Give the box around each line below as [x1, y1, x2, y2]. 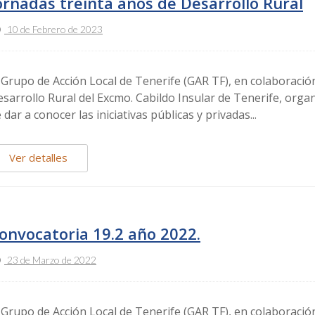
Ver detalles [9, 150, 67, 165]
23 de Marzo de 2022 [7, 254, 96, 266]
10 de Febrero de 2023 [7, 23, 103, 36]
